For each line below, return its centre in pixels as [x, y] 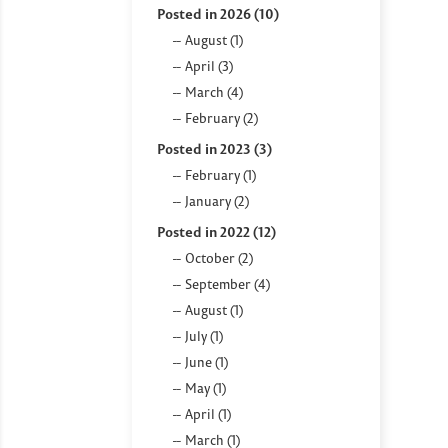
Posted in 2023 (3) [214, 148]
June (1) [206, 361]
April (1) [208, 413]
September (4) [227, 283]
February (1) [220, 174]
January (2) [217, 200]
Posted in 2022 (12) [216, 231]
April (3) [209, 65]
